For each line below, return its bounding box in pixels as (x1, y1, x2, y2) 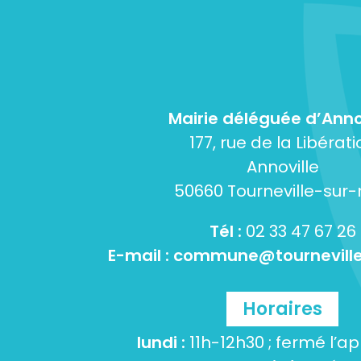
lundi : (136, 330, 185, 354)
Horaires (243, 296, 322, 322)
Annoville (246, 155, 319, 178)
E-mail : (107, 243, 173, 267)
